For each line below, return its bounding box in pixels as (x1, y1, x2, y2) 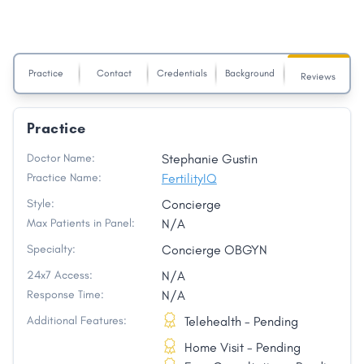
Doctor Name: (27, 151, 95, 166)
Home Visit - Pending (184, 340, 301, 356)
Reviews (301, 71, 336, 83)
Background (225, 67, 275, 80)
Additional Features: (27, 314, 127, 328)
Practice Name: (27, 171, 102, 185)
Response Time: (27, 288, 104, 302)
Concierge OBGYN (161, 242, 267, 258)
